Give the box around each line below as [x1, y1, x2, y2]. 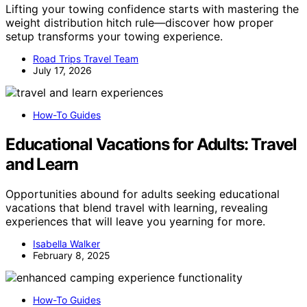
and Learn [5, 153, 79, 174]
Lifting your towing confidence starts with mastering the [5, 1, 299, 16]
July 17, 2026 [33, 64, 92, 76]
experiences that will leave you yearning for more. [5, 214, 265, 229]
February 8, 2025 [33, 249, 110, 262]
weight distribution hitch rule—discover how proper [5, 15, 273, 29]
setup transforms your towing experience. [5, 29, 223, 43]
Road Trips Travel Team [33, 52, 138, 64]
